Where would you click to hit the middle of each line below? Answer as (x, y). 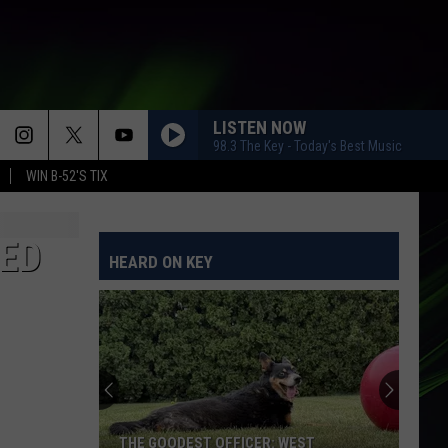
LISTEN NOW (259, 127)
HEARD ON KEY (161, 262)
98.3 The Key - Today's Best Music (307, 145)
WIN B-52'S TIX (67, 176)
